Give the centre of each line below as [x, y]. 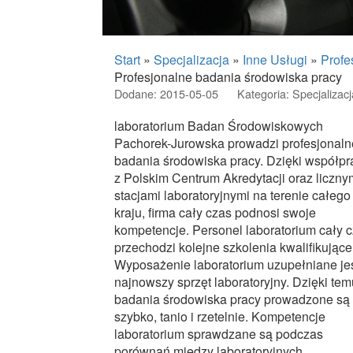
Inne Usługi [275, 59]
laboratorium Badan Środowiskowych [219, 126]
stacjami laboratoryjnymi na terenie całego [232, 195]
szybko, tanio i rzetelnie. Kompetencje [220, 316]
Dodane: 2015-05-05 [166, 93]
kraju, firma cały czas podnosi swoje [215, 212]
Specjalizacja [191, 59]
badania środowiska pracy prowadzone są [232, 299]
